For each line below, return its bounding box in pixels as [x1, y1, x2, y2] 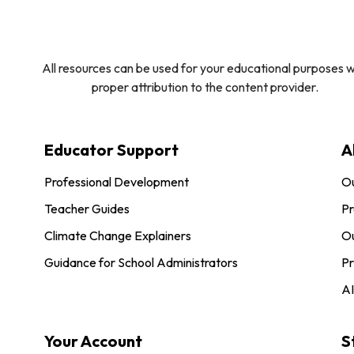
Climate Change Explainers [44, 228, 191, 244]
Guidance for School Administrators [44, 254, 238, 271]
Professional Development [44, 174, 189, 190]
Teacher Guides [44, 201, 130, 217]
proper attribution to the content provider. [92, 79, 318, 96]
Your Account [44, 331, 142, 352]
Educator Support [44, 140, 179, 160]
